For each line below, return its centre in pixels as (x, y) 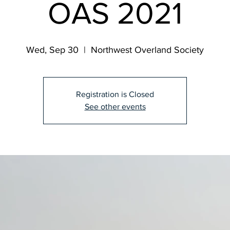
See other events (115, 107)
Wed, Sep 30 (52, 50)
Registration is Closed (115, 94)
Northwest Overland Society (147, 50)
